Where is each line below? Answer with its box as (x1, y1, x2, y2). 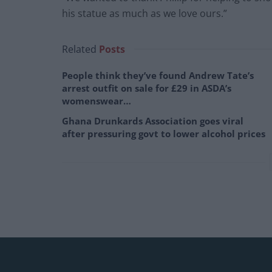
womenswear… (62, 95, 131, 107)
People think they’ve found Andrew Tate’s (62, 69, 254, 82)
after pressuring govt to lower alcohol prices (62, 127, 265, 140)
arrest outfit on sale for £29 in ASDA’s (62, 82, 231, 95)
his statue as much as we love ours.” (62, 7, 227, 21)
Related (62, 42, 97, 56)
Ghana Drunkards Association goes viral (62, 115, 243, 127)
